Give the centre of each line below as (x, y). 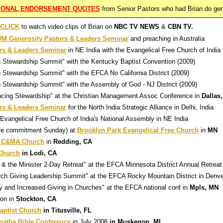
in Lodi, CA (38, 153)
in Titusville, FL (66, 210)
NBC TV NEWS (137, 27)
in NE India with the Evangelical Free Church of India (143, 50)
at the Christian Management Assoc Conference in (128, 96)
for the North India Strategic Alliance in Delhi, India (140, 107)
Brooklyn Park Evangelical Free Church (138, 130)
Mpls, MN (204, 187)
